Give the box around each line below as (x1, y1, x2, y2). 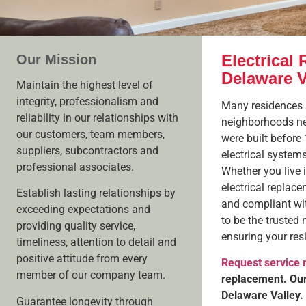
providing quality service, (16, 219, 135, 233)
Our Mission (16, 52, 96, 68)
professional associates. (16, 161, 134, 174)
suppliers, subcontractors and (16, 144, 158, 158)
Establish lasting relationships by (16, 186, 176, 200)
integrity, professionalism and (16, 95, 158, 109)
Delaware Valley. (221, 289, 303, 303)
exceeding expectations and (16, 203, 150, 217)
